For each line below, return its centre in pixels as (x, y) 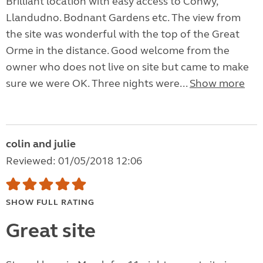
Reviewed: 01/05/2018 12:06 (74, 161)
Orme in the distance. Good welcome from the (118, 51)
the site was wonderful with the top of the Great (123, 34)
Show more (217, 84)
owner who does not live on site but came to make (127, 67)
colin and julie (41, 144)
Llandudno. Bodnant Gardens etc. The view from (123, 18)
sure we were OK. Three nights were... (98, 84)
